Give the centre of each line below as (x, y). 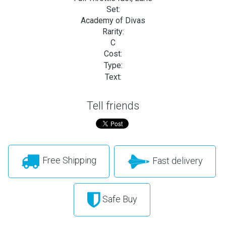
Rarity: (113, 31)
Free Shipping (68, 160)
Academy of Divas (113, 20)
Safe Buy (119, 199)
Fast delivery (176, 160)
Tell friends (113, 105)
